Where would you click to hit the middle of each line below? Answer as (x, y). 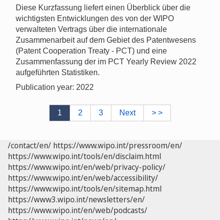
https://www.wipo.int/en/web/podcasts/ (78, 210)
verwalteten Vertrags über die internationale (91, 29)
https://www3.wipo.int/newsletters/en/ (76, 199)
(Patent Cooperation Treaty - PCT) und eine (91, 51)
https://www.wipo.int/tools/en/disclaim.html (84, 156)
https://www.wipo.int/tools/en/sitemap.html (85, 188)
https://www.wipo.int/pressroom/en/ (118, 145)
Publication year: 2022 (55, 87)
